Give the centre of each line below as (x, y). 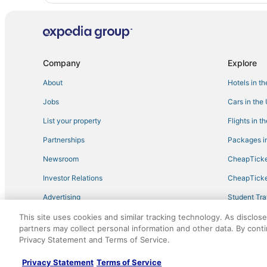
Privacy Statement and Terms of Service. (94, 240)
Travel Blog (246, 216)
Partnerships (64, 139)
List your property (72, 120)
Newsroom (61, 159)
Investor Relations (73, 178)
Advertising (62, 197)
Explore (242, 63)
